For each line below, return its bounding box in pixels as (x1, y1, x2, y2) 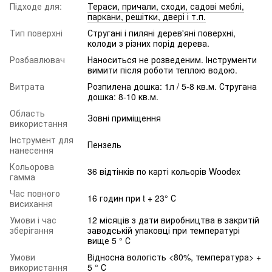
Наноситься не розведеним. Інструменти (87, 53, 257, 66)
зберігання (10, 223, 53, 236)
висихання (10, 197, 53, 209)
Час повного (10, 186, 60, 199)
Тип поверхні (10, 26, 63, 39)
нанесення (10, 143, 53, 156)
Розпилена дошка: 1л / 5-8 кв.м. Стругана (87, 80, 257, 92)
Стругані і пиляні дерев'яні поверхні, (87, 26, 236, 39)
